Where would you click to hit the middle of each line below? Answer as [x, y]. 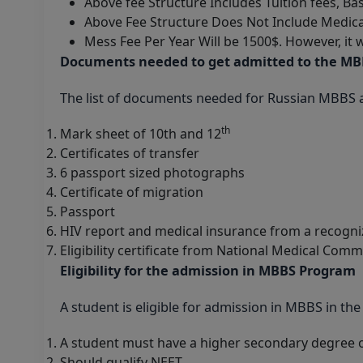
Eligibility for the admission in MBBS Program [208, 270]
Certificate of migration [132, 192]
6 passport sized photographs [152, 172]
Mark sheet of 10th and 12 [141, 133]
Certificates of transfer [130, 153]
